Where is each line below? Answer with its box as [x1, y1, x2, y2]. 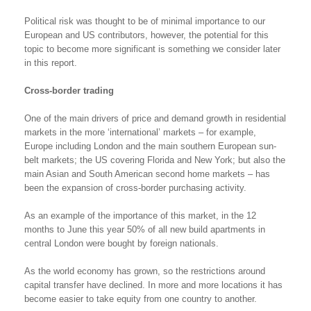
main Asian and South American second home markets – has [24, 169, 270, 179]
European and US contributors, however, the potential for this [24, 30, 269, 40]
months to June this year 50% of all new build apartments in [24, 224, 265, 235]
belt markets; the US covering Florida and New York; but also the [24, 155, 285, 165]
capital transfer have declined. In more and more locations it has [24, 280, 283, 290]
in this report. [24, 58, 77, 68]
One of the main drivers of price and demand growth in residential [24, 113, 286, 124]
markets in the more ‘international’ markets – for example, [24, 127, 256, 137]
